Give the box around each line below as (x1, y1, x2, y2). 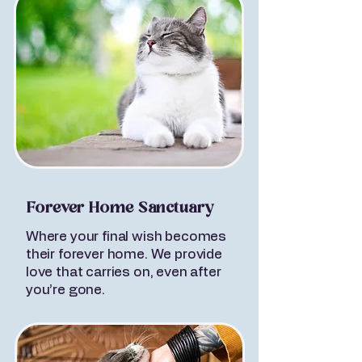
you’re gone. (26, 283, 105, 297)
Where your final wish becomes (26, 229, 227, 243)
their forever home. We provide (26, 247, 222, 261)
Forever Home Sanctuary (27, 198, 213, 219)
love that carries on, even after (26, 265, 221, 279)
